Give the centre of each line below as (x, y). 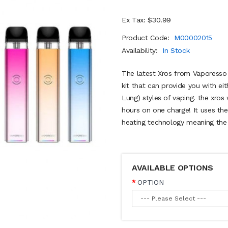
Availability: (141, 50)
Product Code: (147, 38)
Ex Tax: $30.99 (147, 20)
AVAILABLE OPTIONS (173, 168)
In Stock (176, 50)
